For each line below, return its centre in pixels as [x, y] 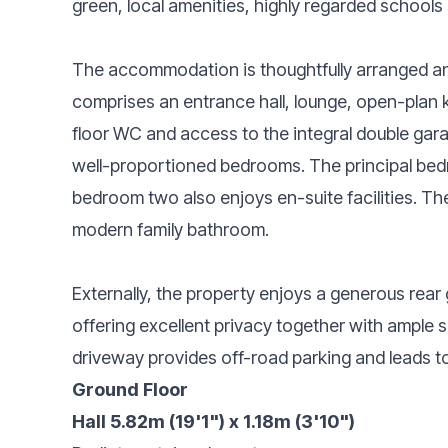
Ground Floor [130, 389]
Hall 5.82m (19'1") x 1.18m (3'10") [213, 421]
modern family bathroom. [170, 229]
